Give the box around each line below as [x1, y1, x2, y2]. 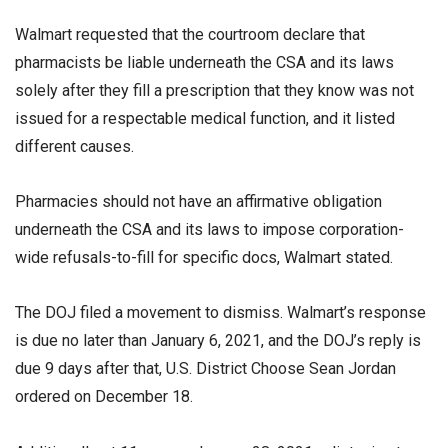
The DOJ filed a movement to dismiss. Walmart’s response [15, 303, 426, 323]
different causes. [15, 136, 134, 156]
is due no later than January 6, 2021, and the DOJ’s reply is [15, 331, 421, 351]
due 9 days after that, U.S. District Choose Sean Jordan [15, 359, 396, 379]
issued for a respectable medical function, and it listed [15, 108, 395, 128]
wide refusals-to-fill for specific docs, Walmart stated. [15, 248, 393, 268]
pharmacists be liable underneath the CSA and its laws [15, 52, 394, 72]
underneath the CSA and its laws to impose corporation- [15, 220, 404, 240]
